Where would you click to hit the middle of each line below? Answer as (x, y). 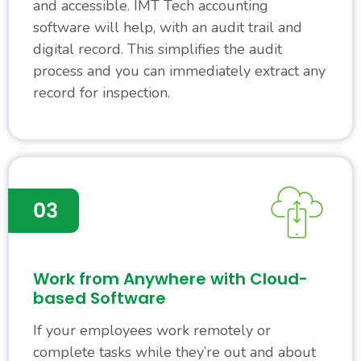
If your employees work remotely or (152, 331)
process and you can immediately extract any (179, 71)
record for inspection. (102, 93)
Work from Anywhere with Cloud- (170, 279)
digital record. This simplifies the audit (158, 50)
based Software (100, 299)
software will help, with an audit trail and (168, 28)
